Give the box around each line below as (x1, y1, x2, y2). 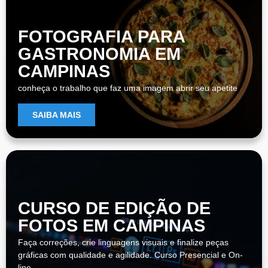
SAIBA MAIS (32, 109, 81, 120)
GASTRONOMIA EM (18, 44, 181, 63)
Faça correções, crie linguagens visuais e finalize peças (18, 237, 229, 247)
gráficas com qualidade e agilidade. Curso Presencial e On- (18, 249, 243, 260)
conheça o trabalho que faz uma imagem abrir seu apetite (18, 83, 237, 93)
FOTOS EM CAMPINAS (18, 215, 205, 235)
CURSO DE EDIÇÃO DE (18, 198, 211, 218)
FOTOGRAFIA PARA (18, 26, 185, 46)
